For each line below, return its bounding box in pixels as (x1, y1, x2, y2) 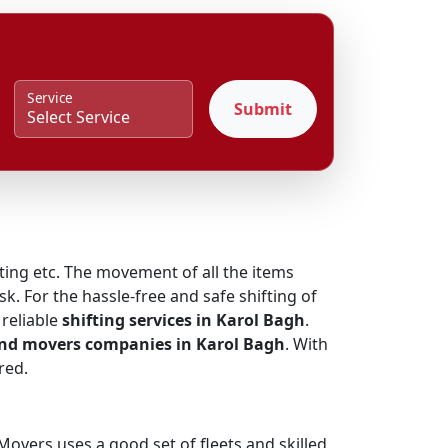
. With (285, 333, 328, 355)
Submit (233, 98, 292, 120)
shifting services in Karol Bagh (62, 309, 305, 331)
